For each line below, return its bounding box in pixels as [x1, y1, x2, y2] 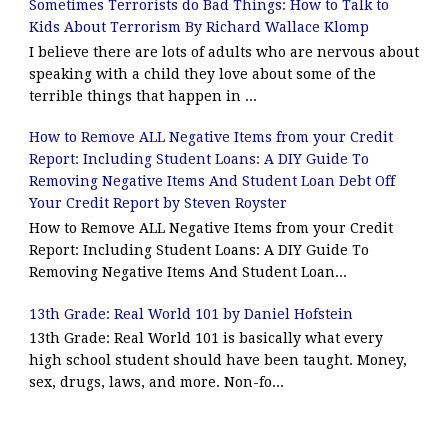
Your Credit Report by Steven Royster [28, 195, 287, 212]
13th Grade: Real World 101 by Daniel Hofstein [28, 305, 353, 322]
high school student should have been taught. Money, [28, 352, 407, 369]
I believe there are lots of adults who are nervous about [28, 43, 419, 60]
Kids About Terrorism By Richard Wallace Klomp [28, 18, 369, 35]
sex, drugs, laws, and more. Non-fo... [28, 374, 284, 391]
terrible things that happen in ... [28, 87, 257, 104]
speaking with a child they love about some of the [28, 65, 376, 82]
